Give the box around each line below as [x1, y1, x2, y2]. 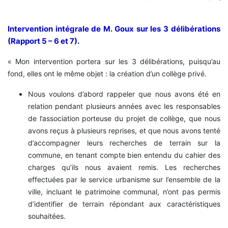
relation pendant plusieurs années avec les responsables [28, 102, 220, 111]
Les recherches [165, 163, 220, 172]
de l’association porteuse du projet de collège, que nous [28, 114, 220, 123]
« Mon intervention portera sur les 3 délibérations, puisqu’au [8, 57, 220, 66]
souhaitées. [28, 212, 66, 221]
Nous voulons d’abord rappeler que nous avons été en [28, 90, 220, 99]
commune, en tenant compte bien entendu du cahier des [28, 151, 220, 160]
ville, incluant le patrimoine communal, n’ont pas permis [28, 187, 220, 196]
